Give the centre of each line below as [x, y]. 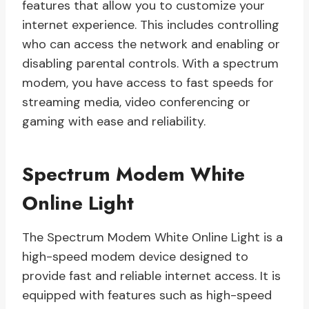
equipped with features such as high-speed [147, 296]
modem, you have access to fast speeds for [148, 83]
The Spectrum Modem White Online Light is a [152, 238]
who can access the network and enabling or [151, 44]
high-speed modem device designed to [135, 257]
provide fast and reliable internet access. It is [151, 276]
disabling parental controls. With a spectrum [150, 64]
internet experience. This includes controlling [151, 25]
